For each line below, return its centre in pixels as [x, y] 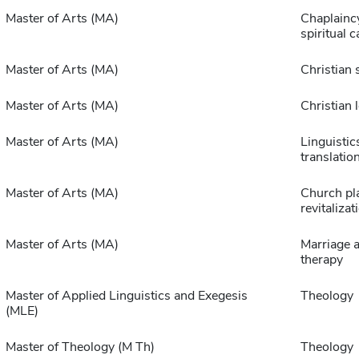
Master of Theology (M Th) [80, 347]
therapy [321, 260]
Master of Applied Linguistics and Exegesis [126, 296]
